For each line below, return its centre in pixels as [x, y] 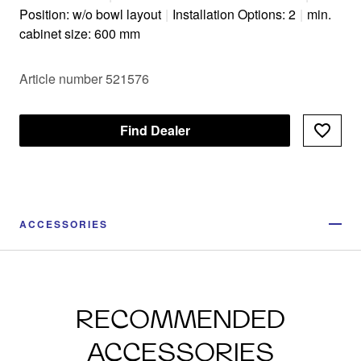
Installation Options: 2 [234, 14]
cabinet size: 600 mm [80, 33]
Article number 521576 [84, 78]
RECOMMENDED [180, 318]
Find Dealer [155, 130]
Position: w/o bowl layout [90, 14]
